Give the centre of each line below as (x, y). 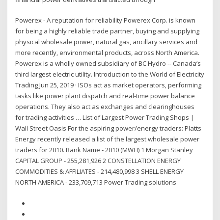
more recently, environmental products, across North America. (108, 53)
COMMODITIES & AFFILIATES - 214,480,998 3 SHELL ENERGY (100, 172)
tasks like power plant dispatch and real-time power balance (105, 96)
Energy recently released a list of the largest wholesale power (108, 139)
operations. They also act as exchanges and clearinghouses (105, 107)
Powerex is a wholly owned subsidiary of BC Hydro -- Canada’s (108, 64)
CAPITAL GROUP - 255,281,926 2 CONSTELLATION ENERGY (98, 161)
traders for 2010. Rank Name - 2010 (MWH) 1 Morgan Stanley (104, 150)
